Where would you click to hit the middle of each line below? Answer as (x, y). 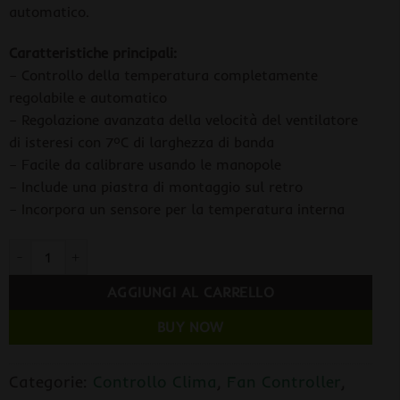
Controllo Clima (154, 381)
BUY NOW (190, 327)
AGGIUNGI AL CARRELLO (190, 292)
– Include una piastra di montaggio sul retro (155, 186)
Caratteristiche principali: (92, 52)
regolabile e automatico (87, 97)
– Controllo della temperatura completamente (163, 75)
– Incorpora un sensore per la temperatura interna (176, 208)
